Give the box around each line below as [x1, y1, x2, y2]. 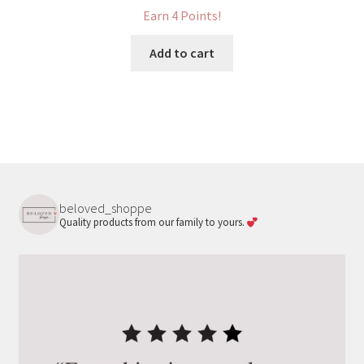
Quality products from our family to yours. [58, 215, 247, 230]
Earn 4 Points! [143, 7, 221, 24]
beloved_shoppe [58, 200, 152, 217]
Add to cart [149, 45, 214, 62]
